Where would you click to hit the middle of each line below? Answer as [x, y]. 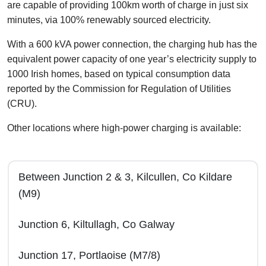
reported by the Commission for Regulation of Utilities [119, 89]
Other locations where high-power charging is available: [124, 128]
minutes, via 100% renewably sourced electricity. [110, 20]
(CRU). [22, 104]
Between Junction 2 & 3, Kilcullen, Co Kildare [125, 177]
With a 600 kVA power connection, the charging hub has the [132, 44]
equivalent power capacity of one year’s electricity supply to [132, 59]
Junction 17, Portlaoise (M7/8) [89, 255]
